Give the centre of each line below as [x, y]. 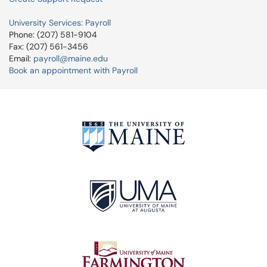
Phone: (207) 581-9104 [53, 35]
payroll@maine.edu [71, 58]
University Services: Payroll [60, 23]
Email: [21, 58]
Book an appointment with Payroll [73, 70]
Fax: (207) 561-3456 [49, 46]
